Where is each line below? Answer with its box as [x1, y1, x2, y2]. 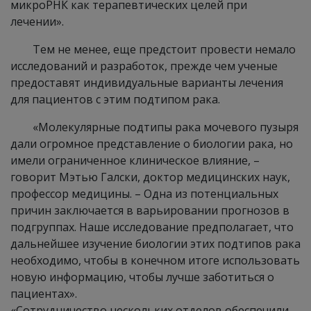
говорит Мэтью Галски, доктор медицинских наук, [10, 169, 290, 185]
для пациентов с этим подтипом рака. [10, 92, 220, 107]
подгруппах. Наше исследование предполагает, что [10, 219, 294, 235]
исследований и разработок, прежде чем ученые [10, 58, 278, 74]
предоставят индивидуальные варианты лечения [10, 75, 283, 90]
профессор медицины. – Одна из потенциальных [10, 186, 278, 201]
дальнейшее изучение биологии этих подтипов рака [10, 236, 301, 251]
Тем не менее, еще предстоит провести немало [33, 42, 296, 57]
